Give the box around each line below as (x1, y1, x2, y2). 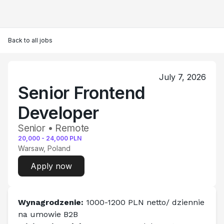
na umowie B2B (18, 209, 78, 219)
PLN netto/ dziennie (128, 197, 204, 207)
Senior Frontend (18, 82, 145, 103)
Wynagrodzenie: (18, 197, 86, 207)
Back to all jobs (8, 36, 52, 44)
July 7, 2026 (159, 72, 206, 82)
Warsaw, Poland (18, 144, 70, 152)
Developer (18, 102, 99, 123)
